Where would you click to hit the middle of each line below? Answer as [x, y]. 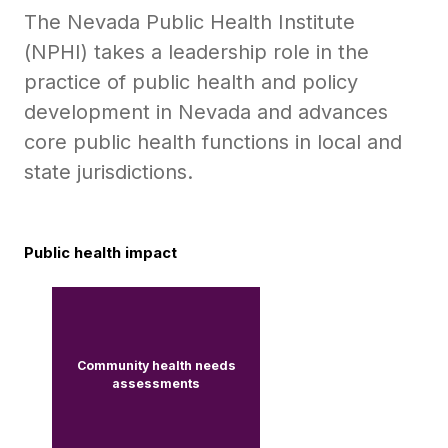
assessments [156, 383]
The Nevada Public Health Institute [189, 21]
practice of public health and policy [191, 81]
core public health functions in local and [213, 141]
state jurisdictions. [108, 171]
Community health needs [156, 365]
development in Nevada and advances [206, 111]
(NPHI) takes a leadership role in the [196, 51]
